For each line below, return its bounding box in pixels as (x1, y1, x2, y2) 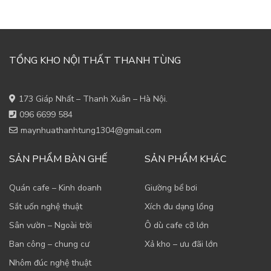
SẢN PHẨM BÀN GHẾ (9, 152, 107, 166)
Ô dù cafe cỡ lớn (145, 219, 209, 231)
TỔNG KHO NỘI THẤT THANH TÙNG (9, 53, 181, 67)
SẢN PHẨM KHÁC (145, 152, 226, 166)
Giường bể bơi (145, 181, 197, 194)
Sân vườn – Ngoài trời (9, 219, 92, 231)
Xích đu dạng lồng (145, 200, 214, 212)
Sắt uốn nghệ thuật (9, 200, 82, 212)
